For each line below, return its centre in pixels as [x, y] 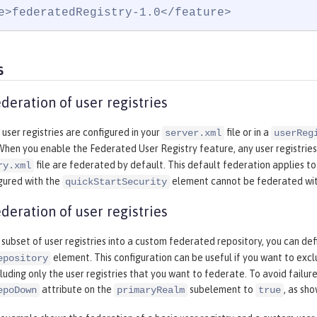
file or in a [248, 133]
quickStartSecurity [116, 182]
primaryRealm [151, 290]
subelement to [221, 290]
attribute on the [77, 290]
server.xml [193, 133]
